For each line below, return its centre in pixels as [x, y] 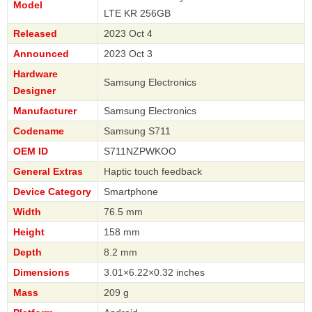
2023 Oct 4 [128, 34]
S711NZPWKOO [140, 151]
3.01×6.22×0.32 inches [154, 273]
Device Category [52, 192]
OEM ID [31, 151]
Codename [39, 131]
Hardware [36, 74]
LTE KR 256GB [137, 14]
